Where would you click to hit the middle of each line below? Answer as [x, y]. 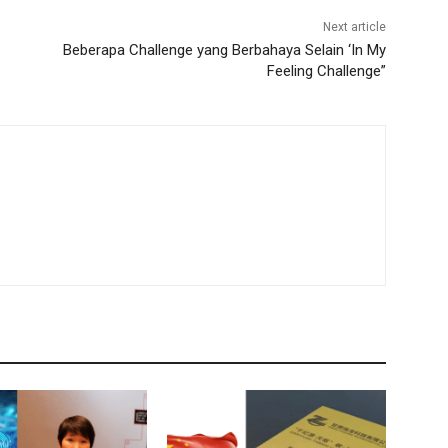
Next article [354, 27]
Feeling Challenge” [326, 71]
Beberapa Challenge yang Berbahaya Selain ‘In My [224, 50]
